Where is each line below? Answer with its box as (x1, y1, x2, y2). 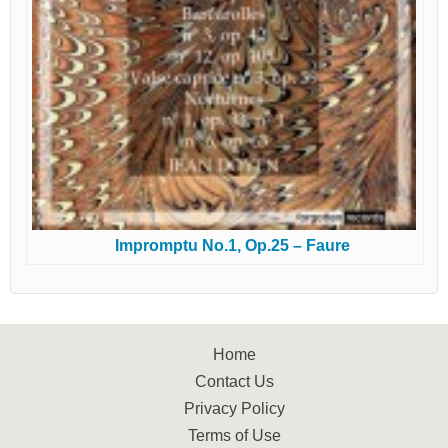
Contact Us (194, 372, 274, 390)
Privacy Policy (183, 399, 285, 417)
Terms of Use (187, 426, 281, 444)
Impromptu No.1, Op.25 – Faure (114, 236, 350, 254)
